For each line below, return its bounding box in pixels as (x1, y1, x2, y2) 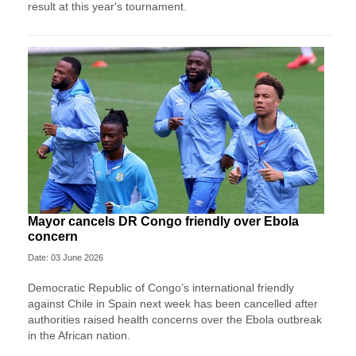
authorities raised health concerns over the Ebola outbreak (28, 312, 322, 326)
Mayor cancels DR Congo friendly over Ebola (28, 214, 299, 228)
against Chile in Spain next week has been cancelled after (28, 296, 318, 310)
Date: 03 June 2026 (28, 252, 103, 262)
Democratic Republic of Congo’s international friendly (28, 281, 294, 294)
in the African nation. (28, 328, 130, 342)
